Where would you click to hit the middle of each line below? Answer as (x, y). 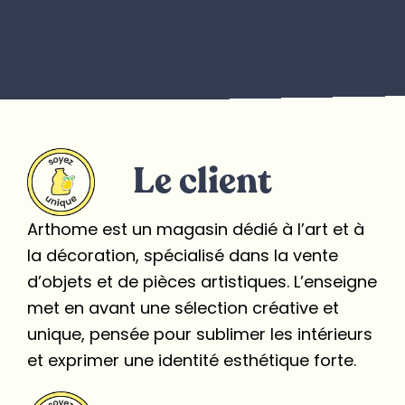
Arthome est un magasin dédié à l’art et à (196, 229)
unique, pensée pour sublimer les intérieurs (200, 334)
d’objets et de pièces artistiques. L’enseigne (202, 281)
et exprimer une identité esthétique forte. (192, 360)
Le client (202, 182)
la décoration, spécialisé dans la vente (183, 255)
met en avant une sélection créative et (183, 307)
